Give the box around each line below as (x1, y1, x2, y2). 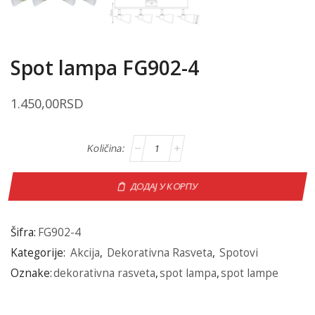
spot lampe (221, 266, 278, 281)
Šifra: (11, 225, 36, 240)
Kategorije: (11, 245, 68, 261)
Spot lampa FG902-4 (11, 54, 199, 82)
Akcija (70, 245, 100, 261)
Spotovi (219, 245, 258, 261)
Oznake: (11, 266, 52, 281)
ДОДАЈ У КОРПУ (129, 179, 199, 193)
